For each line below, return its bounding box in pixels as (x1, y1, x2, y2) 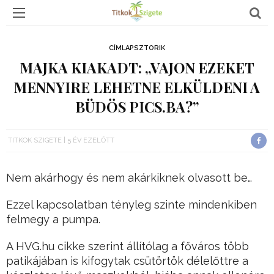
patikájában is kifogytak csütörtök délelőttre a (6, 254, 248, 268)
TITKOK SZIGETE (8, 136, 62, 144)
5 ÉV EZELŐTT (67, 136, 114, 144)
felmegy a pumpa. (6, 213, 100, 226)
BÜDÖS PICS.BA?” (75, 97, 199, 116)
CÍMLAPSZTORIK (109, 44, 165, 52)
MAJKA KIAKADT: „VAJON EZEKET (20, 58, 254, 77)
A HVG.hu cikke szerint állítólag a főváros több (6, 240, 249, 253)
